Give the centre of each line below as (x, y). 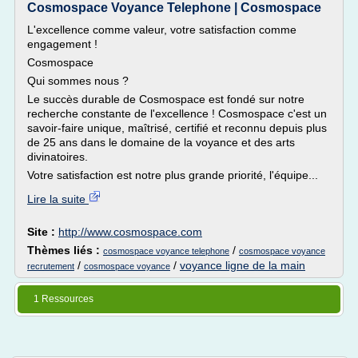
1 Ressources (64, 299)
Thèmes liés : (65, 250)
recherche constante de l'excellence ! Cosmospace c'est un (177, 113)
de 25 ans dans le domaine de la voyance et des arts (161, 142)
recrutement (51, 266)
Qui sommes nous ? (78, 81)
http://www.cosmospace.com (130, 232)
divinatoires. (58, 157)
